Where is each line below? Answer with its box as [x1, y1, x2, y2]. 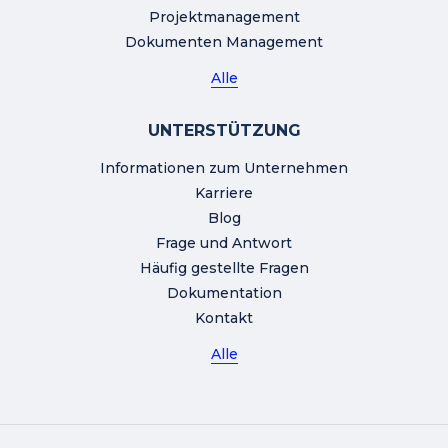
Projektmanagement [148, 8, 300, 27]
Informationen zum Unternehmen [100, 159, 348, 178]
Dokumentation [166, 284, 282, 303]
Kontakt [195, 309, 253, 328]
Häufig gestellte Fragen [139, 259, 309, 278]
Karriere [195, 184, 253, 203]
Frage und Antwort [156, 234, 292, 253]
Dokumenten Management [125, 33, 323, 52]
